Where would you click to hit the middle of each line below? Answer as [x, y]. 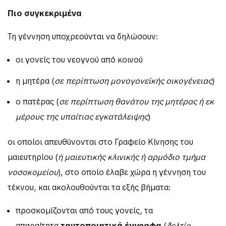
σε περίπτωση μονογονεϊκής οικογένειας [133, 81]
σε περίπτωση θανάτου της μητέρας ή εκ [136, 101]
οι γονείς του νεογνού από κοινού [79, 60]
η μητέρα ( [35, 81]
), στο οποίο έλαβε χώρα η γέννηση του [132, 172]
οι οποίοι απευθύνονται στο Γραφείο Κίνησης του [100, 142]
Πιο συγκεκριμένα [45, 14]
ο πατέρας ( [37, 101]
